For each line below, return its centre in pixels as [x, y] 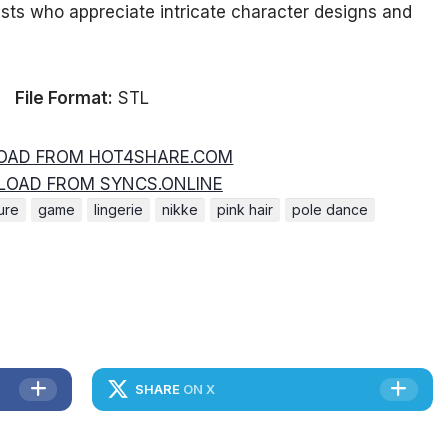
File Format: [64, 98]
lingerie [118, 209]
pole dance [330, 209]
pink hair [245, 209]
